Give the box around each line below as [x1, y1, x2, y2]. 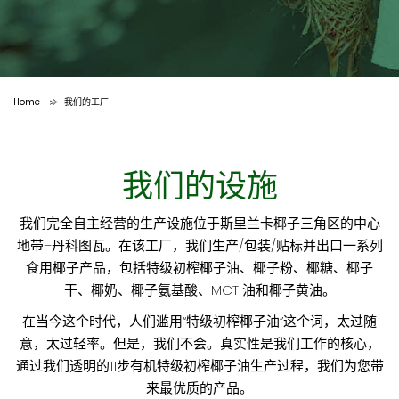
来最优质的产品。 [146, 379, 253, 397]
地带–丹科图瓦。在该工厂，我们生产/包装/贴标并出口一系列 [16, 236, 383, 255]
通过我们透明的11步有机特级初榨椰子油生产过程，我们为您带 [15, 356, 384, 375]
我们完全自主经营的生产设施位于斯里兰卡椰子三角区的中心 [19, 214, 380, 232]
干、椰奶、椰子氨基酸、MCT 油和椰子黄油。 [63, 281, 336, 299]
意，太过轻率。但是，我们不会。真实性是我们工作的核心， [19, 334, 380, 353]
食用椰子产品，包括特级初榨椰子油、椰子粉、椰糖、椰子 [26, 258, 373, 277]
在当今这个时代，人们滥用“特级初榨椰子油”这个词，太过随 [22, 312, 377, 330]
